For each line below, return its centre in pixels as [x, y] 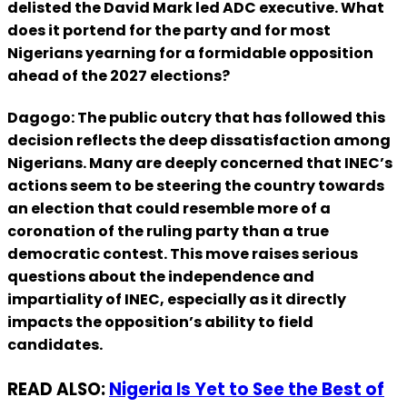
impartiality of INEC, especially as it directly [177, 300]
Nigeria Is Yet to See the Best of [247, 389]
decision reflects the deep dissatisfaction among [199, 141]
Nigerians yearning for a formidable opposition [190, 54]
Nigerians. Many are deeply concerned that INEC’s [200, 164]
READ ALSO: [58, 389]
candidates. [55, 345]
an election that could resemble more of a [169, 209]
